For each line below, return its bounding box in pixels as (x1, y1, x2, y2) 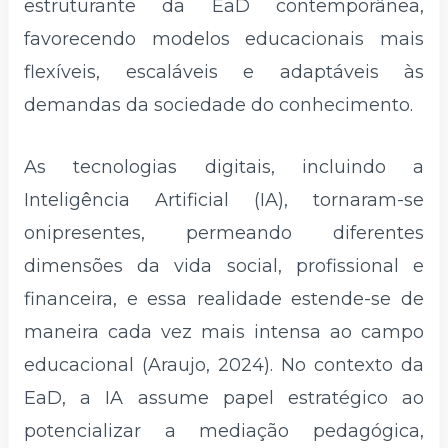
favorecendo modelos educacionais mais (24, 28, 424, 51)
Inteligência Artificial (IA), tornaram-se (24, 188, 424, 211)
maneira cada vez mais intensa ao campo (24, 320, 424, 343)
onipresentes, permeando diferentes (24, 221, 424, 244)
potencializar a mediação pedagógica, (24, 419, 424, 442)
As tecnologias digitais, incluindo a (24, 155, 424, 178)
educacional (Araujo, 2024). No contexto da (24, 353, 424, 376)
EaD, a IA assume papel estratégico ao (24, 386, 424, 409)
